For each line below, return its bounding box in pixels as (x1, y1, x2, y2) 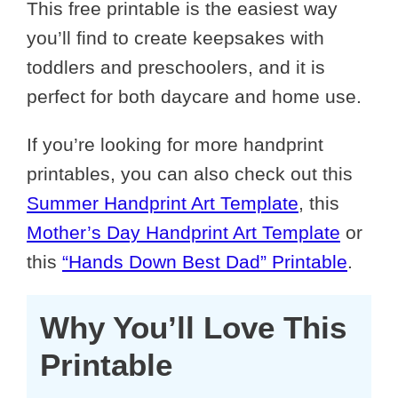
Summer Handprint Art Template (27, 193, 298, 214)
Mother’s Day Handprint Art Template (27, 222, 340, 243)
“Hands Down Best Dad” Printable (62, 251, 347, 273)
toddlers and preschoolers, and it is (27, 57, 325, 78)
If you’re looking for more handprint (27, 134, 323, 155)
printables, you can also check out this (27, 163, 353, 185)
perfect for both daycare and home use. (27, 86, 362, 107)
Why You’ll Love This (40, 310, 346, 346)
